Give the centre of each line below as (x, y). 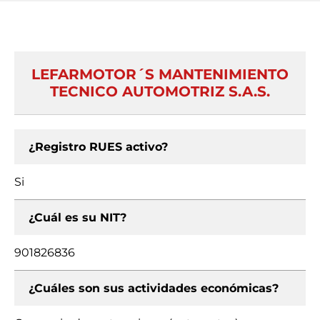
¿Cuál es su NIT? (77, 217)
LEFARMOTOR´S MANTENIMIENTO (160, 74)
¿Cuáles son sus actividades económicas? (154, 288)
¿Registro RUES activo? (98, 147)
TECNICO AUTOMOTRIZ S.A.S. (160, 91)
